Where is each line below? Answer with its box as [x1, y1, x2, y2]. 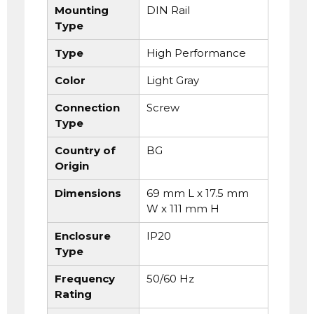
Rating [55, 287, 92, 301]
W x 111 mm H [146, 202, 219, 216]
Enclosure [55, 229, 111, 243]
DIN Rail [146, 4, 190, 18]
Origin [55, 159, 89, 173]
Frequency [55, 272, 115, 286]
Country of [55, 144, 116, 158]
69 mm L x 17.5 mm [146, 186, 249, 200]
